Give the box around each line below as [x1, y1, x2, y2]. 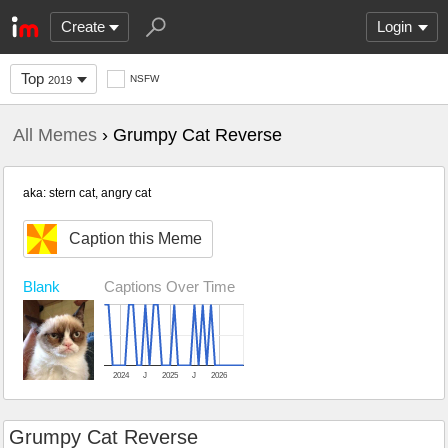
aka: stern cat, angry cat [23, 186, 151, 200]
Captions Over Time [104, 278, 236, 295]
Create [61, 18, 105, 35]
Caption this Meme [69, 230, 202, 247]
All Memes [13, 125, 97, 145]
